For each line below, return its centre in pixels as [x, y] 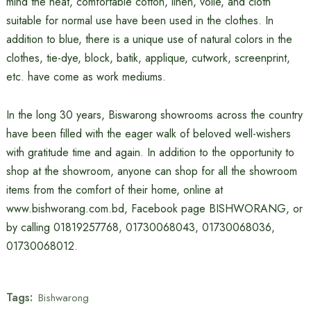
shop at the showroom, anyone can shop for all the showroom [151, 171]
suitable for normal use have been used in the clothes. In [140, 20]
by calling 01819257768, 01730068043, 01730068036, [140, 227]
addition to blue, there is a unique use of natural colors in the [149, 39]
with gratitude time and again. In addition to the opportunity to [150, 152]
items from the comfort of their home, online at [114, 190]
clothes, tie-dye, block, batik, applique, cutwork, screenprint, [148, 58]
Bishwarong [63, 297]
